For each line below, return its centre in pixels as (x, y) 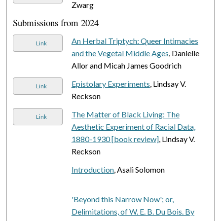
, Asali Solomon (139, 169)
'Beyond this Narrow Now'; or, (122, 199)
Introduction (92, 169)
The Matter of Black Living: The (125, 114)
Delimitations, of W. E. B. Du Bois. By (133, 211)
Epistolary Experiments (110, 83)
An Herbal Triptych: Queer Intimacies (135, 40)
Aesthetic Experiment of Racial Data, (133, 126)
